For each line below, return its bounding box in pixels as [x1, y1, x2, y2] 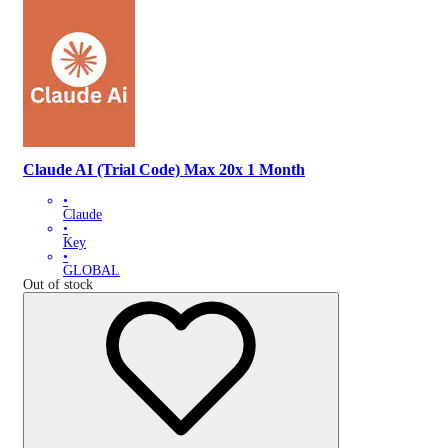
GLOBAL [63, 262, 120, 278]
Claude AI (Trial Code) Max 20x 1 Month [23, 160, 305, 180]
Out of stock [23, 276, 93, 292]
